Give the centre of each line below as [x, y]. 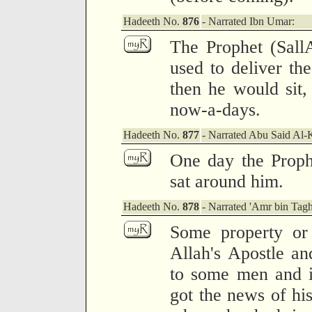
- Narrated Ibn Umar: [248, 21]
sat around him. [227, 181]
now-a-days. [215, 110]
